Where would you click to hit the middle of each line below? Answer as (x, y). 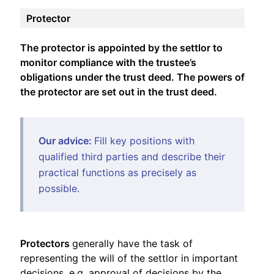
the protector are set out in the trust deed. (119, 91)
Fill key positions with (144, 140)
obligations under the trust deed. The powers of (132, 77)
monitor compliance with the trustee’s (108, 62)
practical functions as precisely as (117, 172)
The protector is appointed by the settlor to (121, 47)
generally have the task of (132, 243)
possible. (59, 188)
